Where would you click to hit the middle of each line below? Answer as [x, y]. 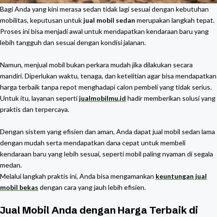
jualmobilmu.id [102, 98]
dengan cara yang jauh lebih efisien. [92, 187]
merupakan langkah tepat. [175, 20]
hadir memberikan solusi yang [171, 98]
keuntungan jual [181, 176]
